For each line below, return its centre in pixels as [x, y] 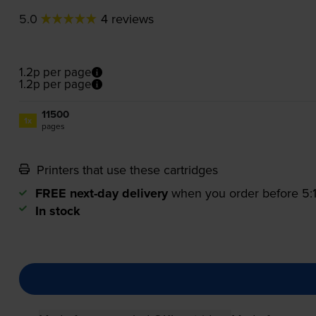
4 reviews [127, 19]
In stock [57, 211]
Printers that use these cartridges [125, 170]
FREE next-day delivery [101, 194]
